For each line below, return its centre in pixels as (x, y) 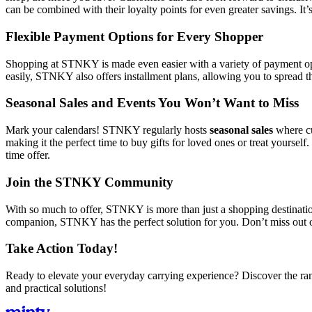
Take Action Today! (62, 249)
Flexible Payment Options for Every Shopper (134, 37)
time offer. (28, 155)
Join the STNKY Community (89, 182)
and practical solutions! (56, 288)
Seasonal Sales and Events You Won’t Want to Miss (152, 103)
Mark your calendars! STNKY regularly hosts (108, 130)
